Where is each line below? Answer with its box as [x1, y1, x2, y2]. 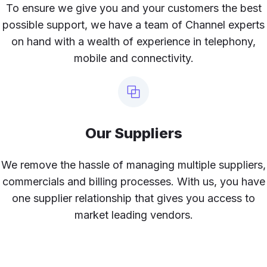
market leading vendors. [74, 209, 193, 222]
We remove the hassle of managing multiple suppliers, [1, 159, 266, 172]
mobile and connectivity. [73, 52, 194, 65]
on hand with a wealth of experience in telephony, [11, 35, 256, 48]
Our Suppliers [85, 125, 182, 142]
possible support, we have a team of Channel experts [2, 18, 265, 32]
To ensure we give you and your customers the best [5, 2, 262, 15]
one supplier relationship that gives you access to [12, 192, 255, 205]
